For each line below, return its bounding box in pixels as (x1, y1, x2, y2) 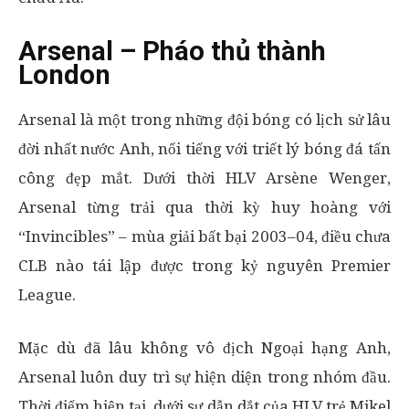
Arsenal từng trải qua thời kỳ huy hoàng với (18, 197, 391, 216)
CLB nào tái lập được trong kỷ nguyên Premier (18, 256, 391, 275)
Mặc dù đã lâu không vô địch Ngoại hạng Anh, (18, 338, 391, 357)
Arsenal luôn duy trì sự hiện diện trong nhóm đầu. (18, 367, 391, 386)
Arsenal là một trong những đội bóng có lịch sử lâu (18, 110, 391, 129)
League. (18, 285, 76, 304)
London (18, 58, 110, 90)
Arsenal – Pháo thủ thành (18, 35, 326, 67)
